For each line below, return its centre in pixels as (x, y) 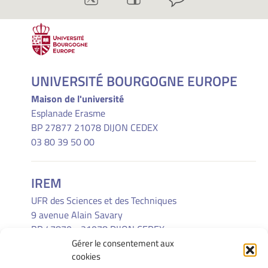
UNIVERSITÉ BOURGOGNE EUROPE (134, 81)
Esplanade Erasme (68, 113)
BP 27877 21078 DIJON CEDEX (95, 128)
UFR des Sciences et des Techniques (104, 201)
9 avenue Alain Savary (77, 215)
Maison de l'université (77, 99)
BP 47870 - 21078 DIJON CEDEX (98, 229)
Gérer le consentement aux (123, 243)
